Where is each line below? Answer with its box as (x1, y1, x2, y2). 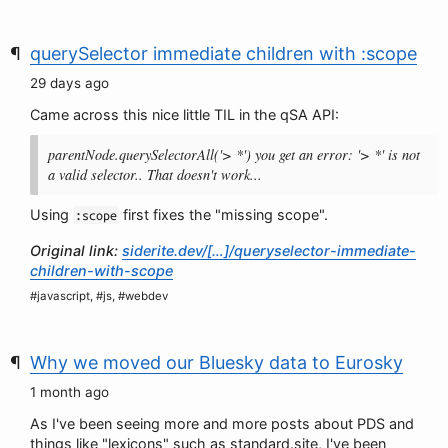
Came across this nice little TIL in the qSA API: (30, 106, 339, 123)
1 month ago (30, 384, 109, 400)
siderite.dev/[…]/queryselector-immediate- (122, 242, 416, 259)
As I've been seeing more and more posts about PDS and (30, 415, 414, 432)
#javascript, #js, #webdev (30, 289, 168, 303)
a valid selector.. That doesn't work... (48, 165, 262, 184)
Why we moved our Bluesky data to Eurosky (30, 352, 403, 373)
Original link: (30, 242, 122, 259)
